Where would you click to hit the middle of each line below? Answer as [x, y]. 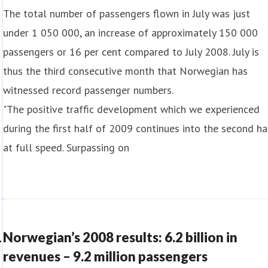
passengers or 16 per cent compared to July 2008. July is [131, 52]
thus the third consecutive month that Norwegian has [126, 71]
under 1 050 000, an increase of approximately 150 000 [131, 33]
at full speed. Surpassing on [66, 147]
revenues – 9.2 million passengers [106, 256]
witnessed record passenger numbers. [89, 90]
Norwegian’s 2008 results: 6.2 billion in [121, 237]
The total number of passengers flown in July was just [127, 13]
